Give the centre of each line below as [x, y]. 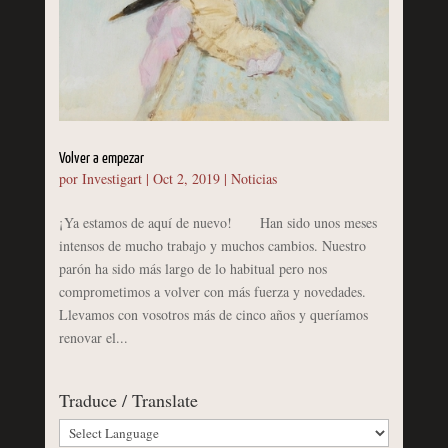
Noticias [253, 178]
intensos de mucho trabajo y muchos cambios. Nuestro [212, 245]
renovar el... [93, 337]
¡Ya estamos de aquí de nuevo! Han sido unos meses [217, 222]
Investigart [111, 178]
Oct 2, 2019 [186, 178]
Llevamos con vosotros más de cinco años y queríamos [213, 314]
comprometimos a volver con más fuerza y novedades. [212, 291]
